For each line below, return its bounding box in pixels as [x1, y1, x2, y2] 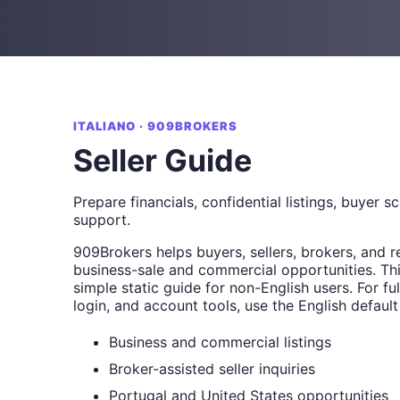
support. [73, 211, 130, 229]
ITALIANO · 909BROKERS [73, 119, 237, 133]
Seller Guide [73, 142, 252, 179]
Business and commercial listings [109, 333, 331, 351]
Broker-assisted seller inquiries [109, 360, 315, 378]
